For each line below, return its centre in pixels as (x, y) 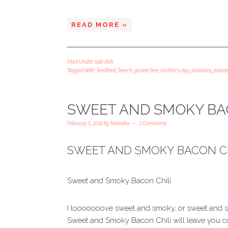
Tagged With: (82, 70)
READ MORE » (99, 25)
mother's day (175, 70)
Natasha (120, 123)
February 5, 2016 (85, 123)
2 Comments (153, 123)
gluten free (146, 70)
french (125, 70)
